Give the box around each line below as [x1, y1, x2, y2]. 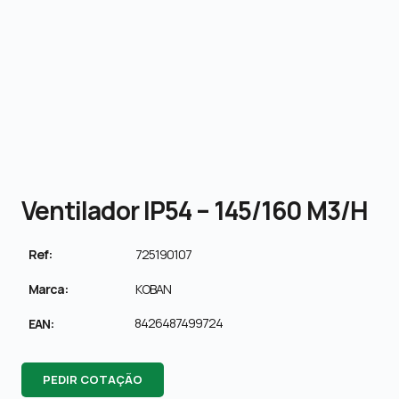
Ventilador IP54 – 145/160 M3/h [21, 192, 368, 227]
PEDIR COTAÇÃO [43, 370, 142, 387]
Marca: [28, 280, 68, 297]
